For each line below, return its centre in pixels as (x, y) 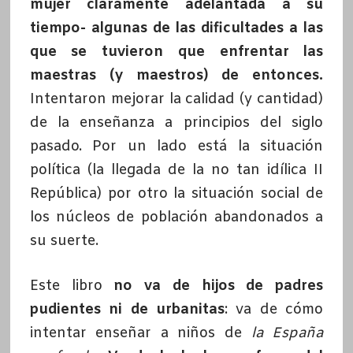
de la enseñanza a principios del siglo (176, 123)
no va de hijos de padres (219, 286)
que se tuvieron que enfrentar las (176, 52)
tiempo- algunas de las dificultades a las (176, 29)
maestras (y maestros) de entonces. (176, 76)
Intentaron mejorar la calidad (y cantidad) (176, 100)
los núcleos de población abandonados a (176, 218)
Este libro (72, 286)
